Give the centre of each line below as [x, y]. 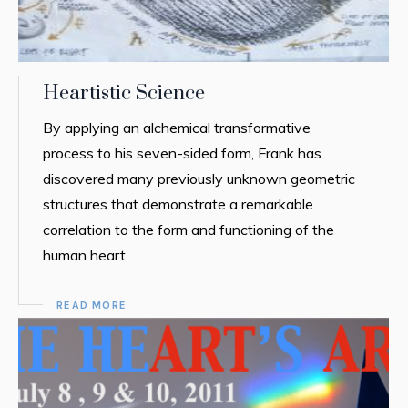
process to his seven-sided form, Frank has [183, 153]
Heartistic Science [124, 93]
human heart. [86, 255]
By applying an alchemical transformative [177, 127]
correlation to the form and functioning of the [189, 229]
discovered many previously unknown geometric [199, 178]
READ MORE [92, 305]
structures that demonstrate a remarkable [178, 204]
